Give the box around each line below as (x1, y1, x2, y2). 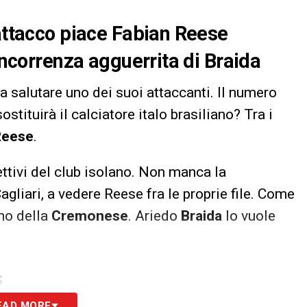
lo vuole (225, 207, 275, 224)
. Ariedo (128, 207, 181, 224)
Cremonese (51, 207, 128, 224)
